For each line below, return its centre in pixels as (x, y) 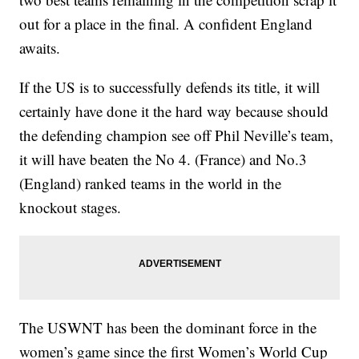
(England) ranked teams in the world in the (151, 183)
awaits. (40, 48)
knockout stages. (71, 207)
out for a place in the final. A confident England (166, 24)
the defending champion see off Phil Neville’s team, (177, 135)
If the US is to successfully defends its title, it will (170, 87)
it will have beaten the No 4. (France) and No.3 (163, 159)
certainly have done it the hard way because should (174, 111)
